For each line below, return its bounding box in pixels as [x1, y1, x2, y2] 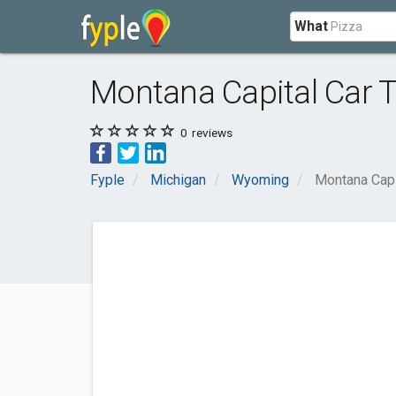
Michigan [150, 171, 206, 188]
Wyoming [232, 171, 289, 188]
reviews [189, 126, 232, 140]
